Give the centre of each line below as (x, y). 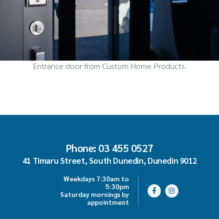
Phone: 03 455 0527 (109, 148)
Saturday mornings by (94, 195)
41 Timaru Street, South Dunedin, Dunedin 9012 (109, 161)
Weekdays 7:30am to (96, 179)
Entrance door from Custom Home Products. (109, 66)
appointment (108, 202)
